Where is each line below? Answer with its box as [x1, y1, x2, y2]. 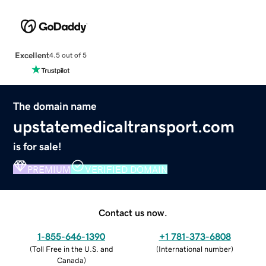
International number [159, 245, 231, 253]
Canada [56, 256, 84, 264]
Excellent [14, 50, 49, 59]
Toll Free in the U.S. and [31, 245, 113, 253]
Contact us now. [99, 207, 167, 217]
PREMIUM [27, 164, 71, 174]
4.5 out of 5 [49, 52, 87, 59]
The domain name [13, 100, 97, 112]
